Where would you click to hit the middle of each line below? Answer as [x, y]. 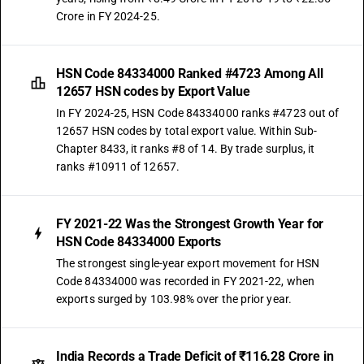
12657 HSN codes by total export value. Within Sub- [187, 131]
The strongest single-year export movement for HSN [188, 263]
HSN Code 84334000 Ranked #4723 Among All [190, 74]
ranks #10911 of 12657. [118, 167]
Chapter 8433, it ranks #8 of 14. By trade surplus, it [186, 149]
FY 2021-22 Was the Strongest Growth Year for [190, 224]
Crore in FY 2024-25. [108, 16]
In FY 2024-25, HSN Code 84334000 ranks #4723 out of [198, 113]
